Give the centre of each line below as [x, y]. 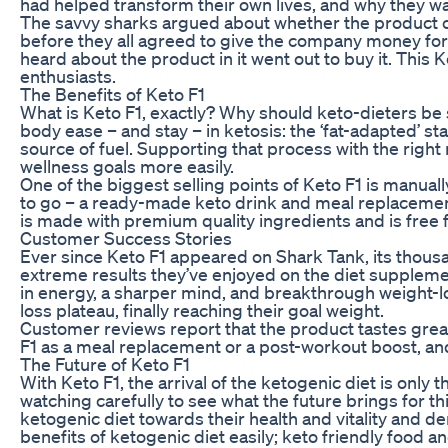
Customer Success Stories [126, 237]
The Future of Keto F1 [105, 363]
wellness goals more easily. [127, 165]
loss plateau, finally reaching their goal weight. [202, 309]
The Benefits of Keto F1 [112, 93]
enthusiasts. [68, 75]
